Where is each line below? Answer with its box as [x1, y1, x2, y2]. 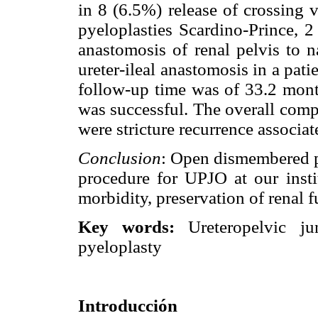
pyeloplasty [78, 236, 162, 256]
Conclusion [78, 148, 161, 168]
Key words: [78, 216, 175, 236]
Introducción [78, 296, 177, 316]
